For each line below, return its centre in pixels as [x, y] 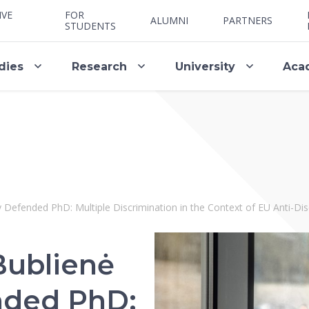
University [205, 66]
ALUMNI [169, 20]
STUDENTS [90, 26]
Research [99, 66]
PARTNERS [248, 20]
